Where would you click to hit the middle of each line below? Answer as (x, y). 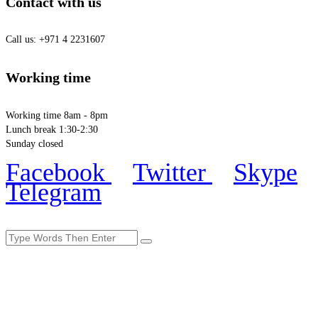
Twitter (169, 172)
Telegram (54, 192)
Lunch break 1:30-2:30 (52, 129)
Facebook (55, 172)
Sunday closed (34, 143)
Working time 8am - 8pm (57, 115)
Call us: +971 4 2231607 (55, 39)
